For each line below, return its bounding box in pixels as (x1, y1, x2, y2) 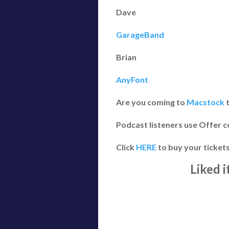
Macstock (187, 97, 224, 107)
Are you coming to (116, 97, 187, 107)
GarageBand (116, 30, 164, 39)
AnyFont (116, 75, 148, 84)
